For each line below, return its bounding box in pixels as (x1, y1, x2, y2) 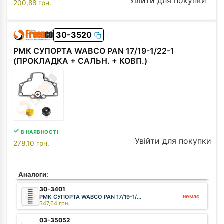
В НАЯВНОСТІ (20, 129, 58, 135)
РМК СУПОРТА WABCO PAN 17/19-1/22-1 (13, 46, 174, 56)
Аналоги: (18, 170, 48, 178)
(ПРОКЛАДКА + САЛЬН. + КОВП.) (13, 56, 147, 66)
